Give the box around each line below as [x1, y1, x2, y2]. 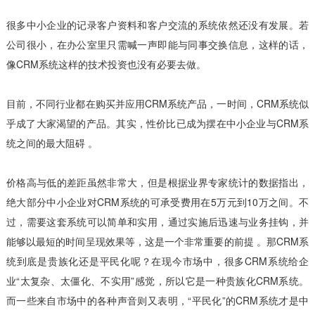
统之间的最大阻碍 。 [6, 135, 98, 150]
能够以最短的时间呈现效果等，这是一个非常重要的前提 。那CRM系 [6, 233, 309, 248]
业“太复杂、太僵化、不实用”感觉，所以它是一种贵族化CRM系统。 [6, 273, 309, 288]
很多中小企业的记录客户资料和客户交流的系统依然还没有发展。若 [6, 17, 309, 32]
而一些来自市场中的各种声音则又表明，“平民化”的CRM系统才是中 [6, 292, 309, 307]
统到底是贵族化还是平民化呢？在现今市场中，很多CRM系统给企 [6, 253, 309, 268]
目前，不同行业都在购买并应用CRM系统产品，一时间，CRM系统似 [6, 96, 309, 110]
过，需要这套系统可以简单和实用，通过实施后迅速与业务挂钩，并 [6, 214, 309, 229]
